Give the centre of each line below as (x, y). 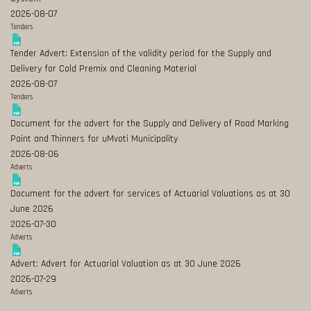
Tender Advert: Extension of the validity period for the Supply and (141, 53)
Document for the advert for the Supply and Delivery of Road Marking (150, 124)
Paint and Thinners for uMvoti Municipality (94, 139)
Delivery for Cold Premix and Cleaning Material (103, 69)
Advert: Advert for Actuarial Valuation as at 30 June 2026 (126, 264)
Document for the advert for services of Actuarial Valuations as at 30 (150, 194)
